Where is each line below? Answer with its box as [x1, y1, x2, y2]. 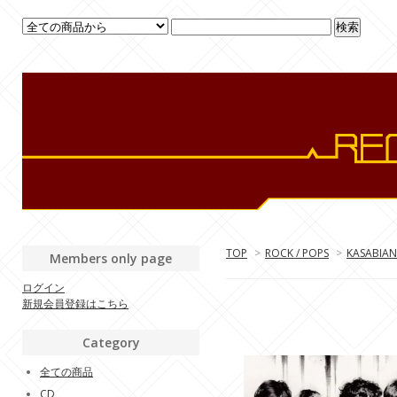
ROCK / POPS [265, 245, 329, 261]
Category [82, 334, 140, 351]
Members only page [50, 250, 172, 267]
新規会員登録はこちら [22, 296, 128, 311]
